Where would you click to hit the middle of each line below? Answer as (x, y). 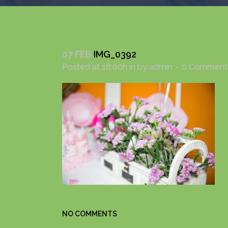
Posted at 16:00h (95, 67)
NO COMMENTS (90, 214)
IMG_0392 (114, 54)
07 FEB (77, 54)
